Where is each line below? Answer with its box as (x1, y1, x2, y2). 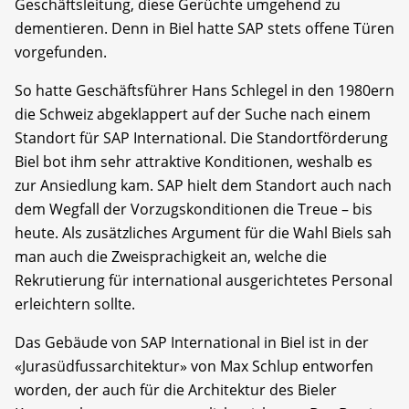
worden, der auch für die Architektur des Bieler (15, 380, 337, 401)
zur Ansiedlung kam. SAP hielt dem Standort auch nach (15, 175, 392, 196)
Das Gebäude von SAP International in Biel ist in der (15, 332, 369, 353)
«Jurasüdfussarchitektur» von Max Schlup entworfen (15, 356, 373, 377)
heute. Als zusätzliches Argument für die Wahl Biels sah (15, 223, 392, 244)
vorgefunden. (15, 42, 107, 63)
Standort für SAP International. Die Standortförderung (15, 128, 388, 149)
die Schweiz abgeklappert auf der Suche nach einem (15, 104, 371, 125)
